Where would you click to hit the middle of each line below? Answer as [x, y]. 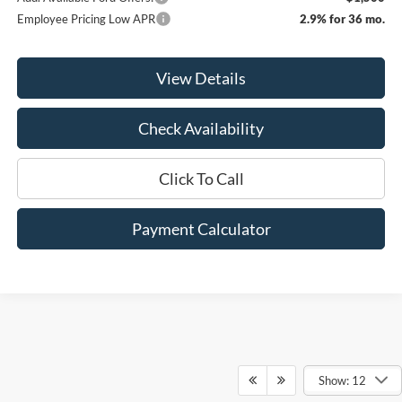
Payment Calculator [201, 229]
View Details [201, 79]
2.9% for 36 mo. [343, 19]
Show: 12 [342, 380]
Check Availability [201, 129]
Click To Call [201, 179]
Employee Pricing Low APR [87, 19]
